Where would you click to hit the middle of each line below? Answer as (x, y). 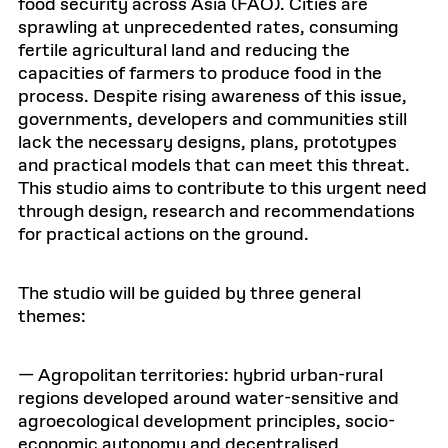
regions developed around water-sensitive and (208, 399)
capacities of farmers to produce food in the (200, 74)
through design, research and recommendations (216, 212)
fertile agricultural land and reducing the (184, 51)
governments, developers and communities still (212, 120)
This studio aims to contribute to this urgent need (222, 189)
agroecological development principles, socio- (206, 422)
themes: (52, 317)
